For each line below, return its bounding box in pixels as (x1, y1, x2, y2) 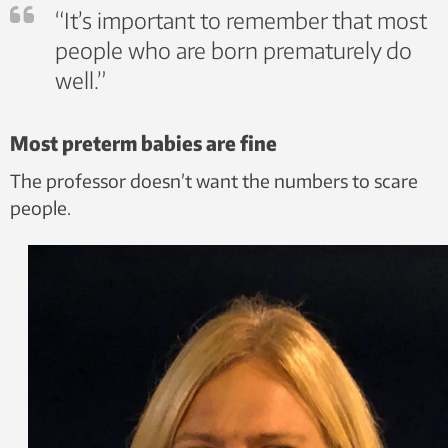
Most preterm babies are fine (10, 130, 277, 155)
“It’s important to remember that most (55, 6, 427, 34)
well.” (55, 66, 106, 94)
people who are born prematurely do (55, 36, 412, 64)
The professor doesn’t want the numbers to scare (10, 169, 418, 192)
